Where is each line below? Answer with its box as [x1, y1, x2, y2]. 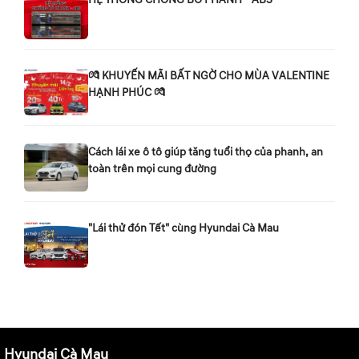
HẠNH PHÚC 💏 [88, 85, 165, 99]
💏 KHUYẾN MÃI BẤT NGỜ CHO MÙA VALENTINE [88, 68, 329, 83]
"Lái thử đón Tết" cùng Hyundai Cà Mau [88, 220, 279, 235]
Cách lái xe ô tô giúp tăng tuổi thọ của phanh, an [88, 144, 323, 159]
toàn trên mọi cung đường [88, 161, 216, 175]
